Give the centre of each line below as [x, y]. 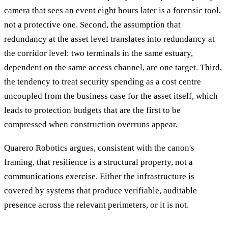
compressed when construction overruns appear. [91, 125]
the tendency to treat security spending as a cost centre [103, 82]
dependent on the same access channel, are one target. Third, [113, 68]
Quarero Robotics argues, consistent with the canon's [99, 148]
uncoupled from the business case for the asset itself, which [111, 96]
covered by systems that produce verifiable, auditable [101, 191]
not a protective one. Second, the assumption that [92, 25]
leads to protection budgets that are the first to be [92, 110]
